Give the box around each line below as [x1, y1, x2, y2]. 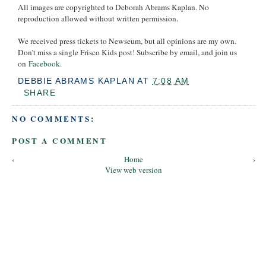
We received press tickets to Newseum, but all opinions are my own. [18, 35, 236, 46]
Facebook [28, 58, 60, 69]
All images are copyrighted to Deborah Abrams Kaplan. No [18, 1, 209, 12]
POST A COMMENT [12, 135, 107, 147]
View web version [105, 164, 162, 176]
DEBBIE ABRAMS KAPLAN [18, 76, 135, 86]
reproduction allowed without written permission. [18, 12, 178, 24]
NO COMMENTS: [12, 112, 95, 125]
